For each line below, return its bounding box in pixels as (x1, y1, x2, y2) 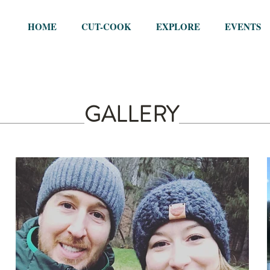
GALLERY (84, 99, 180, 131)
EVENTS (224, 20, 261, 33)
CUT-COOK (81, 20, 131, 33)
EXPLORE (155, 20, 200, 33)
